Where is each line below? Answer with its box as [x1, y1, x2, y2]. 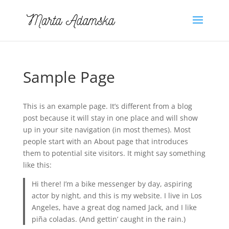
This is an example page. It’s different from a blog [22, 101, 192, 111]
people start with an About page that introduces [22, 136, 188, 146]
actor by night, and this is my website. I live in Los [32, 191, 202, 200]
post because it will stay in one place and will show [22, 113, 198, 123]
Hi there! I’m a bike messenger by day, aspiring [32, 179, 193, 189]
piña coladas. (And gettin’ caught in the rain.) [32, 214, 186, 224]
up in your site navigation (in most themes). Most [22, 125, 191, 134]
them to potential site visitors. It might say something [22, 148, 205, 158]
